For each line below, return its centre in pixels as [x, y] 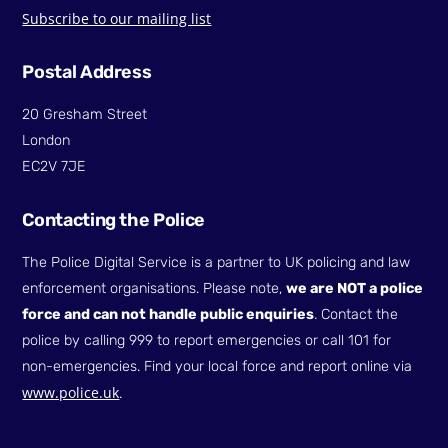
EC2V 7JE [54, 167]
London [46, 141]
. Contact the [356, 315]
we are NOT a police [355, 289]
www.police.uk [71, 393]
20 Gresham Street [85, 115]
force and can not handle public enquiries [168, 315]
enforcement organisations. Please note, [154, 289]
